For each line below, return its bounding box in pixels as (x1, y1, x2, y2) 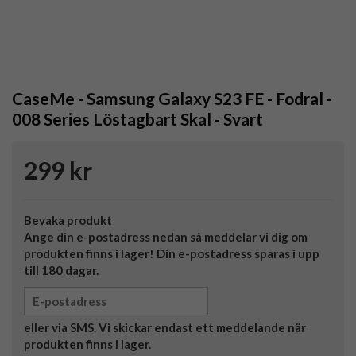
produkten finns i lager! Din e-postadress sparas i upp (24, 246, 319, 261)
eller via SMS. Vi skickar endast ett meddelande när (24, 320, 306, 335)
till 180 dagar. (24, 263, 99, 278)
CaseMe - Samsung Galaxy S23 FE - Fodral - (12, 88, 332, 109)
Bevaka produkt (24, 213, 112, 228)
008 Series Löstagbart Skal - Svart (12, 109, 263, 130)
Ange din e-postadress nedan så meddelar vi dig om (24, 230, 308, 245)
